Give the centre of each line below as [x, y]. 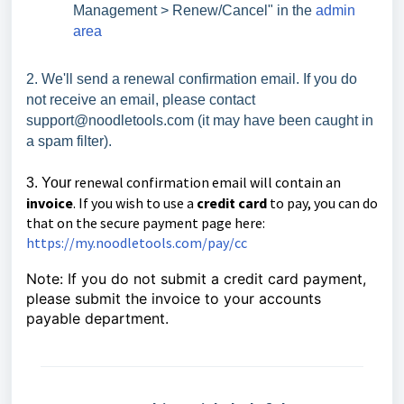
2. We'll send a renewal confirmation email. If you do [192, 78]
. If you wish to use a [135, 202]
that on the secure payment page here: [146, 222]
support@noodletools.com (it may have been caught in [200, 120]
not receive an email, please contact [141, 99]
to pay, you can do [322, 202]
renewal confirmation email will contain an [206, 182]
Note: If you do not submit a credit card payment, [196, 278]
